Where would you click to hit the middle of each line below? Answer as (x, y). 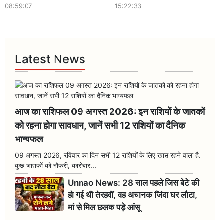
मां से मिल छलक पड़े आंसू (104, 207)
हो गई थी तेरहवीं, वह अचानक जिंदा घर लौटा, (133, 195)
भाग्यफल (29, 139)
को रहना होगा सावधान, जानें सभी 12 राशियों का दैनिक (100, 125)
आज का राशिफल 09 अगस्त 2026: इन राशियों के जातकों (110, 111)
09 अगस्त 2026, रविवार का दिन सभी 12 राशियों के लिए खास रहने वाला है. (108, 155)
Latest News (50, 59)
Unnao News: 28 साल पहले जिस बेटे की (134, 183)
